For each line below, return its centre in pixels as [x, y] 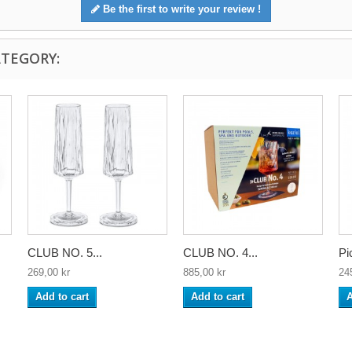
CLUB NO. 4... [220, 253]
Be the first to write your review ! [180, 9]
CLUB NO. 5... [65, 253]
